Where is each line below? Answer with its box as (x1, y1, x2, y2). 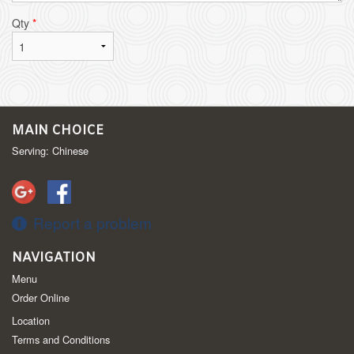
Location (12, 313, 50, 329)
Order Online (12, 290, 70, 306)
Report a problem (33, 212, 152, 234)
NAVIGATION (12, 250, 96, 267)
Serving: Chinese (12, 143, 88, 159)
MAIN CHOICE (12, 122, 104, 140)
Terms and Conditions (12, 332, 110, 348)
